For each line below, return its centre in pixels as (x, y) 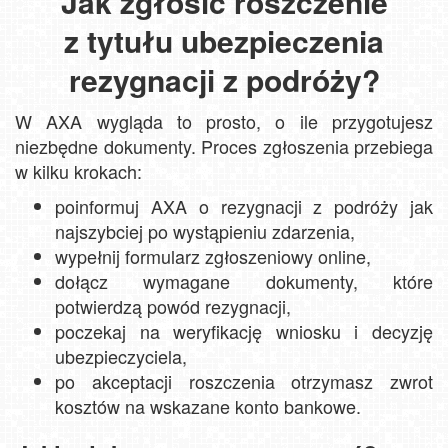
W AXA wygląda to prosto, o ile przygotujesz (224, 120)
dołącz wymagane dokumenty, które (244, 280)
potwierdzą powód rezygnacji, (173, 305)
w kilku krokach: (78, 170)
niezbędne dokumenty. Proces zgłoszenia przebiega (224, 145)
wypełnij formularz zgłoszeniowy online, (213, 255)
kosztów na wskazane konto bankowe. (208, 405)
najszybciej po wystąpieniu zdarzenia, (205, 230)
